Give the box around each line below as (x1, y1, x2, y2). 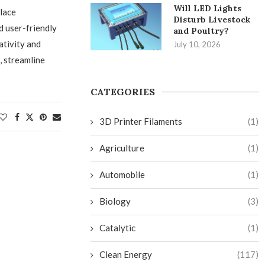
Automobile (99, 169, 146, 180)
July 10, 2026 (173, 40, 221, 49)
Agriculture (99, 143, 145, 153)
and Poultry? (173, 25, 230, 36)
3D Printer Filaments (99, 116, 183, 127)
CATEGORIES (91, 86, 156, 98)
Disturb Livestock (173, 14, 251, 25)
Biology (99, 196, 131, 206)
